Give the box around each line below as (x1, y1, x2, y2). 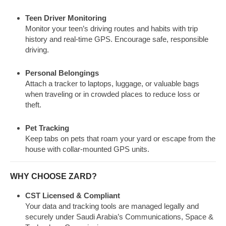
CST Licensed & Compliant (25, 191, 120, 200)
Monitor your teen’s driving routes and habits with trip (25, 24, 198, 33)
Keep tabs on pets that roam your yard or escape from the (25, 134, 215, 143)
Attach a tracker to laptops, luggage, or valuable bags (25, 79, 199, 88)
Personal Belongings (25, 68, 99, 77)
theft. (25, 100, 41, 109)
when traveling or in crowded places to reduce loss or (25, 89, 200, 98)
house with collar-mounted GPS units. (25, 144, 149, 153)
